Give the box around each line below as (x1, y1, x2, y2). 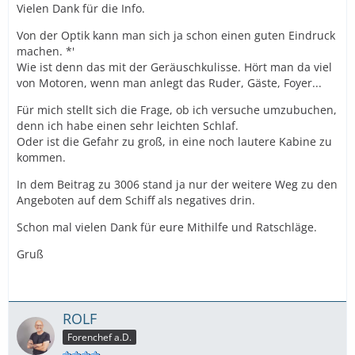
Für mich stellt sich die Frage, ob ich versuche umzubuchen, (17, 101, 337, 117)
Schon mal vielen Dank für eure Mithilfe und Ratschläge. (17, 219, 317, 235)
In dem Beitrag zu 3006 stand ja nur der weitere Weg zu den (17, 176, 338, 192)
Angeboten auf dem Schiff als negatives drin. (17, 192, 255, 208)
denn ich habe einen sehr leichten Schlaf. (17, 117, 239, 133)
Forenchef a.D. (67, 330, 132, 344)
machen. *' (17, 43, 74, 59)
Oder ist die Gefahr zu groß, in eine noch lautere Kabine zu (17, 133, 332, 149)
